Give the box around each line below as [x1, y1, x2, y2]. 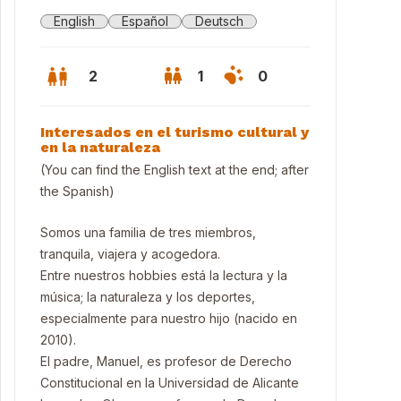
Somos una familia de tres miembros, [40, 225, 256, 240]
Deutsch [195, 13, 243, 29]
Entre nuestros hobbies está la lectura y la [40, 268, 287, 283]
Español [122, 13, 168, 29]
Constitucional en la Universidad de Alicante [40, 375, 299, 390]
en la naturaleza [40, 139, 160, 156]
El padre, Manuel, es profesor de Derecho [40, 354, 292, 369]
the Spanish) [40, 183, 115, 199]
